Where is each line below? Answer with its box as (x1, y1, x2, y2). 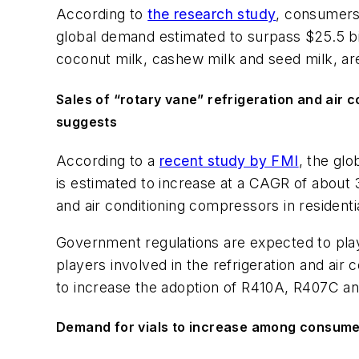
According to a (56, 151, 159, 169)
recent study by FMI (159, 151, 299, 169)
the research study (147, 6, 276, 23)
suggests (56, 113, 118, 130)
